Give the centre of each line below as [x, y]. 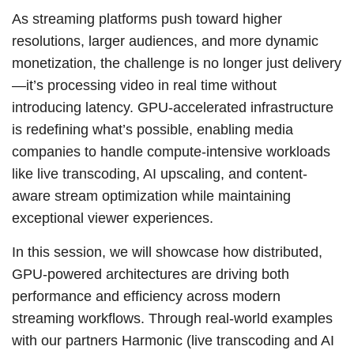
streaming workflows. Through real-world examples [172, 318]
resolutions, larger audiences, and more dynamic [165, 41]
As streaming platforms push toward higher [147, 19]
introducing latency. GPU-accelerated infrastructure [173, 107]
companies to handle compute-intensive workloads [171, 151]
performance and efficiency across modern [146, 296]
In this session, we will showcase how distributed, [167, 252]
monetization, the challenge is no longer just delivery [177, 63]
